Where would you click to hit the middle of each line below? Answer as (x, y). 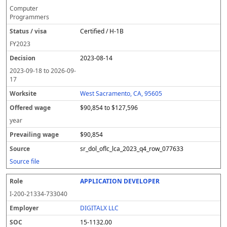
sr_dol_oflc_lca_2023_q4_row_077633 (132, 149)
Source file (25, 161)
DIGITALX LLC (100, 208)
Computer (24, 8)
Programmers (29, 17)
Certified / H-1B (102, 31)
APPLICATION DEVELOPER (120, 181)
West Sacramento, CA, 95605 (121, 93)
